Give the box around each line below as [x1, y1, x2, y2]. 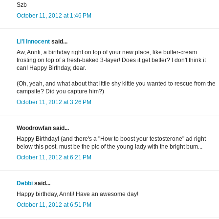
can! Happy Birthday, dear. [17, 65, 86, 72]
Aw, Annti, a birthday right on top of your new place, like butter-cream [17, 49, 197, 56]
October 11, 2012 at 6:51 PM [17, 201, 91, 209]
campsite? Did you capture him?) [17, 88, 104, 95]
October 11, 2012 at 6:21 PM [17, 154, 91, 161]
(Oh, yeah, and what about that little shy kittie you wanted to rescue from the [17, 80, 216, 88]
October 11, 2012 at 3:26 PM [17, 99, 91, 106]
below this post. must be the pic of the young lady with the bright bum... [17, 143, 202, 151]
